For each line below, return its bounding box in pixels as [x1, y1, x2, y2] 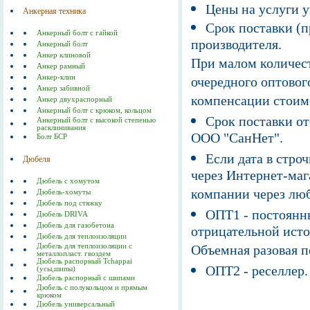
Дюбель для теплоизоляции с [37, 241, 132, 250]
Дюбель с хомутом [37, 176, 100, 185]
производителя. [191, 37, 282, 55]
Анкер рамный [37, 62, 85, 70]
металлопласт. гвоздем [37, 249, 111, 257]
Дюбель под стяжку [37, 199, 102, 207]
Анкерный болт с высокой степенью [37, 116, 156, 124]
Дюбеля [23, 154, 51, 164]
